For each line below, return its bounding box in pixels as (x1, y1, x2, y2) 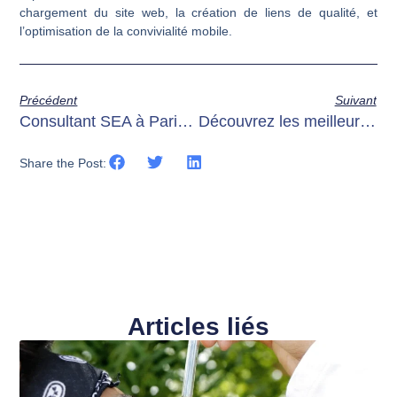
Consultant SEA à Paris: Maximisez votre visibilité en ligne (177, 113, 194, 131)
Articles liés (128, 313, 269, 341)
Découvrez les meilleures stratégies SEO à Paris (359, 113, 376, 131)
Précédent (19, 93, 78, 108)
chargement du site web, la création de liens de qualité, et (19, 4, 378, 19)
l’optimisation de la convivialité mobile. (19, 23, 233, 38)
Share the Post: (19, 156, 107, 171)
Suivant (334, 93, 377, 108)
